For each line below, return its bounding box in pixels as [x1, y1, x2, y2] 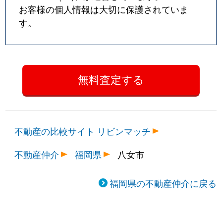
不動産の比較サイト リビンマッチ [14, 124, 151, 137]
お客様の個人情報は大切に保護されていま [19, 2, 189, 16]
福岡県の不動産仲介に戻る [109, 176, 217, 189]
